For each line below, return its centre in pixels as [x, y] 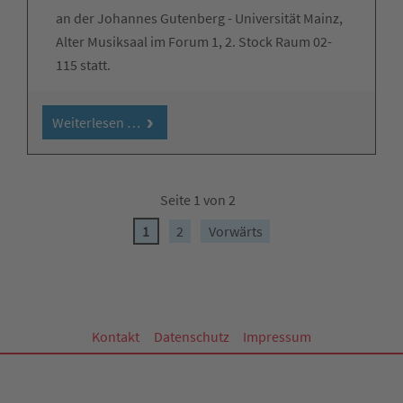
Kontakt [115, 337]
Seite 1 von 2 [198, 199]
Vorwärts [235, 231]
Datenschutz [191, 337]
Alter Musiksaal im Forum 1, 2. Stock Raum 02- [194, 42]
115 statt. [83, 65]
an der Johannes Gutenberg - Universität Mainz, [199, 18]
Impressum [278, 337]
